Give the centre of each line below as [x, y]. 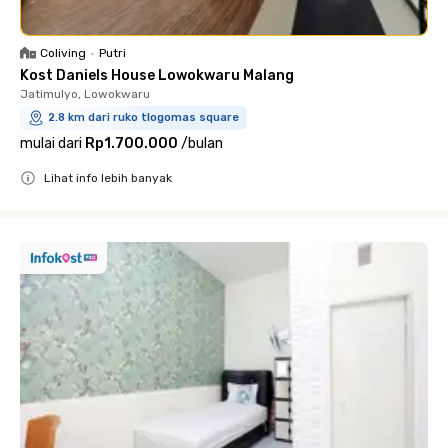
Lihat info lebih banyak [108, 177]
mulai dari [51, 143]
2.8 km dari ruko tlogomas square [143, 117]
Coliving [63, 52]
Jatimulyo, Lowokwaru [85, 93]
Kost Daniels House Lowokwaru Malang [157, 75]
